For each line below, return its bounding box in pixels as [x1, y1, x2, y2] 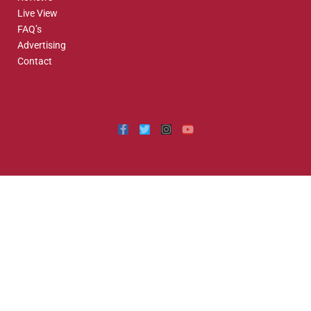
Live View [17, 7, 58, 19]
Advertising [17, 39, 66, 51]
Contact [17, 55, 52, 67]
